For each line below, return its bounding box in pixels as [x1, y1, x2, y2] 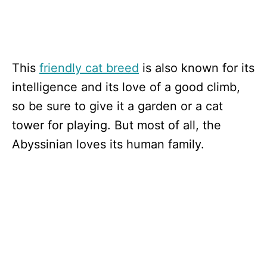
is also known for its [139, 61, 254, 75]
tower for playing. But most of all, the [12, 118, 221, 132]
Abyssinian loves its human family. [12, 137, 204, 151]
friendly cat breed [39, 61, 139, 75]
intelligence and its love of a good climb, [12, 80, 240, 94]
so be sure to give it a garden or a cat [12, 99, 223, 113]
